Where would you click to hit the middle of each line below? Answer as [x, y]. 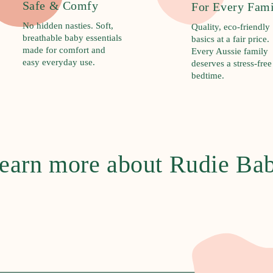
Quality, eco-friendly [231, 27]
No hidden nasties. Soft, [68, 25]
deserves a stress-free [232, 64]
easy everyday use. [58, 62]
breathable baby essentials [72, 37]
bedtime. [208, 76]
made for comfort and [64, 50]
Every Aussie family [230, 51]
